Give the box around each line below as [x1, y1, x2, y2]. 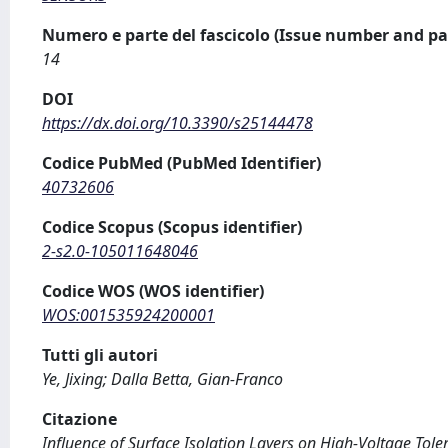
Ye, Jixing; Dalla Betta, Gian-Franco [42, 368, 283, 390]
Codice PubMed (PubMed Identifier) [42, 152, 321, 174]
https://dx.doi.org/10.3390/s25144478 [42, 112, 313, 134]
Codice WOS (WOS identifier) [42, 280, 264, 302]
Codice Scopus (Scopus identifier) [42, 216, 302, 238]
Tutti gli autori [42, 344, 158, 366]
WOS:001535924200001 [42, 304, 215, 326]
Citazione [42, 408, 117, 430]
